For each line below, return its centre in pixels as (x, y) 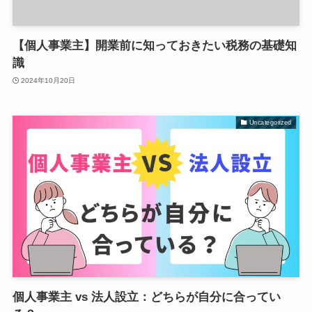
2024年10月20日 (48, 80)
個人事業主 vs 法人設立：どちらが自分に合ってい (146, 297)
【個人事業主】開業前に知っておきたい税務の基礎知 (154, 46)
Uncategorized (271, 122)
